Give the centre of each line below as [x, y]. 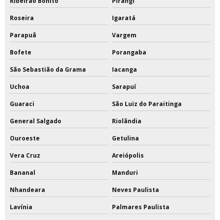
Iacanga [124, 70]
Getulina [125, 138]
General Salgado [36, 121]
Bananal [23, 173]
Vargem [124, 35]
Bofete [21, 53]
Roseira [22, 18]
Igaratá [124, 18]
